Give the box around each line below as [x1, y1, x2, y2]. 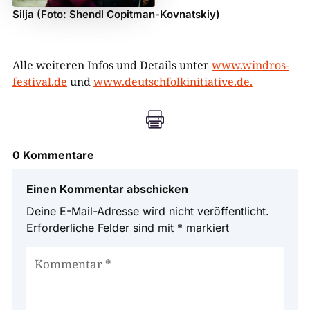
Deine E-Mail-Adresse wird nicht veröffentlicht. [26, 203, 269, 218]
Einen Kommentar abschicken [26, 181, 188, 196]
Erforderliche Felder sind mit [26, 220, 177, 235]
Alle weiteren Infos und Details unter [12, 57, 212, 73]
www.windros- [211, 57, 289, 73]
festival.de [12, 73, 67, 89]
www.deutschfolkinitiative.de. [93, 73, 253, 89]
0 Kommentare [12, 147, 94, 162]
